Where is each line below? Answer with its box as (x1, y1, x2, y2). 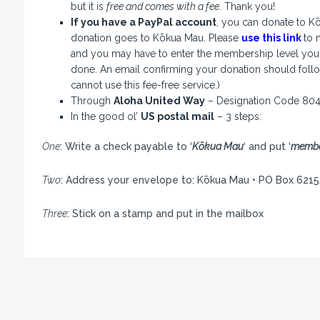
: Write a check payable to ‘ (59, 141, 192, 153)
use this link (241, 32, 301, 44)
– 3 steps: (214, 111, 261, 123)
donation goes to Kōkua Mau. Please (70, 32, 241, 44)
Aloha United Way (113, 95, 205, 107)
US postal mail (140, 111, 214, 123)
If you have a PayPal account (70, 16, 216, 29)
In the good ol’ (70, 111, 141, 123)
